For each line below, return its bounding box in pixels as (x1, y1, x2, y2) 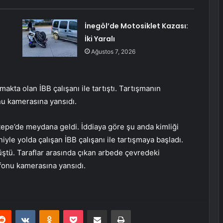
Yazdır (130, 206, 149, 214)
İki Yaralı (84, 34, 115, 44)
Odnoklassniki (59, 206, 102, 214)
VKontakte (35, 206, 67, 214)
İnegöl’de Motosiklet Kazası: (84, 21, 188, 31)
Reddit (11, 206, 31, 214)
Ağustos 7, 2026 (91, 48, 135, 56)
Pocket (83, 206, 104, 214)
